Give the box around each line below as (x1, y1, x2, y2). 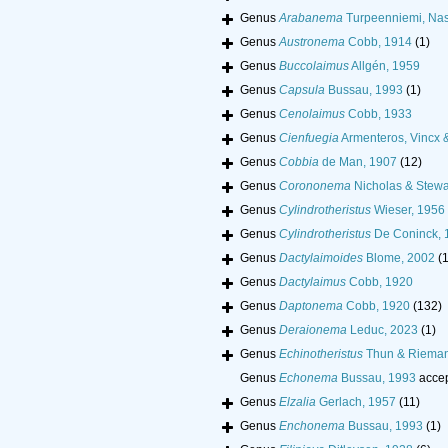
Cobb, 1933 (345, 107, 412, 122)
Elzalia (279, 395, 316, 410)
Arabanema (279, 11, 343, 26)
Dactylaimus (279, 275, 346, 290)
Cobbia (279, 155, 319, 170)
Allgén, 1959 (349, 59, 420, 74)
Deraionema (279, 323, 347, 338)
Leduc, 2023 (347, 323, 418, 338)
